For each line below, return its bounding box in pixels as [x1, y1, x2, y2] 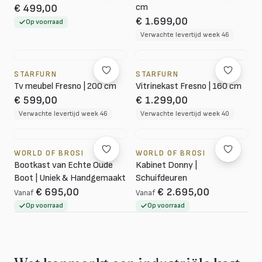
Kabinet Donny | [136, 160, 197, 171]
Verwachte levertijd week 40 [140, 109, 229, 118]
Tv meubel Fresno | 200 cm [14, 81, 116, 92]
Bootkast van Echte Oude [14, 160, 113, 171]
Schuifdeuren [136, 173, 187, 184]
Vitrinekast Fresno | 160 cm [136, 81, 242, 92]
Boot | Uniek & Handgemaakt [14, 173, 126, 184]
